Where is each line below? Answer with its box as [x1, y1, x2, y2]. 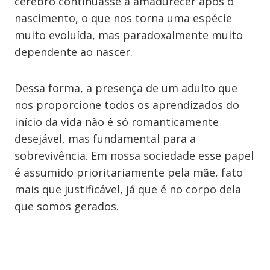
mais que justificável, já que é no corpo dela [14, 182, 241, 196]
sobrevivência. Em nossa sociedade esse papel [14, 148, 254, 163]
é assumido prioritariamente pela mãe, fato [14, 165, 243, 180]
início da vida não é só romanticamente [14, 115, 219, 129]
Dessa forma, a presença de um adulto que [14, 81, 237, 95]
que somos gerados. [14, 199, 119, 213]
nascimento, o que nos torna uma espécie [14, 11, 232, 25]
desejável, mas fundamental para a [14, 131, 196, 146]
